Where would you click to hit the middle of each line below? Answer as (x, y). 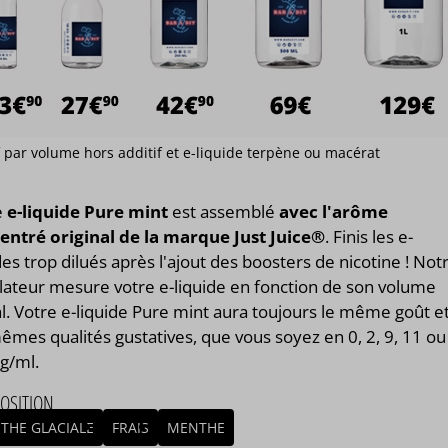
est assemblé (224, 212)
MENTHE (196, 428)
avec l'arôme (334, 212)
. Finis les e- (369, 237)
